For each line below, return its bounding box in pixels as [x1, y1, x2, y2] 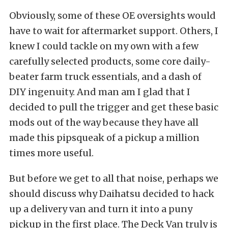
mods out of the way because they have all [9, 117, 198, 129]
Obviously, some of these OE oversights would [9, 10, 216, 22]
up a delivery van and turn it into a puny [9, 203, 192, 215]
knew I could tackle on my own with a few [9, 40, 198, 52]
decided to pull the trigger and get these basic [9, 101, 218, 113]
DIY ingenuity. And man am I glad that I [9, 86, 190, 98]
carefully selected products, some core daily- [9, 55, 211, 68]
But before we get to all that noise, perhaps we [9, 173, 218, 185]
